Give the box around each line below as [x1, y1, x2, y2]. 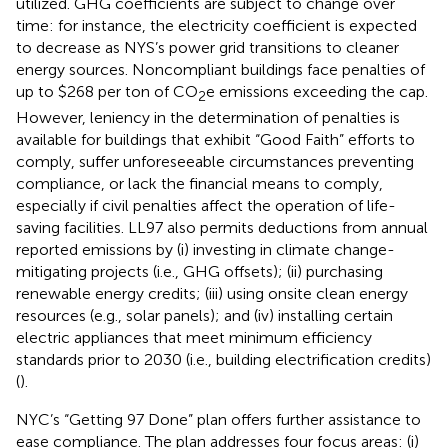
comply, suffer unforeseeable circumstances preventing [16, 152, 414, 172]
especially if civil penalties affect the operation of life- [16, 196, 396, 216]
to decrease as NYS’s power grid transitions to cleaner [16, 37, 399, 57]
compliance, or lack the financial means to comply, [16, 174, 383, 194]
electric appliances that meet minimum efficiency [16, 328, 372, 348]
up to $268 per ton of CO [16, 81, 198, 101]
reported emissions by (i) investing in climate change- [16, 240, 395, 260]
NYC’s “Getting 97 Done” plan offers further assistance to [16, 410, 421, 430]
